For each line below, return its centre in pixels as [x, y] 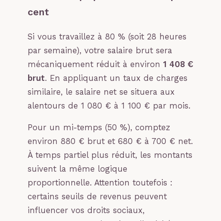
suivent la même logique [77, 169]
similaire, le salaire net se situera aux [101, 92]
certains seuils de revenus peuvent [97, 197]
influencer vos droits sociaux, [86, 211]
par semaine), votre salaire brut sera [100, 50]
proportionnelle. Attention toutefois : [100, 183]
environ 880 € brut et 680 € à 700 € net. [110, 142]
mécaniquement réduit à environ [95, 64]
